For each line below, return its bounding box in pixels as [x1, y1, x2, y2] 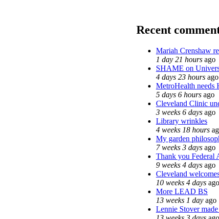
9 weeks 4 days [156, 160, 202, 169]
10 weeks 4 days [156, 178, 206, 187]
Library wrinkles [156, 116, 207, 125]
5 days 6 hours [156, 90, 201, 99]
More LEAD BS [156, 187, 208, 196]
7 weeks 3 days [156, 143, 202, 152]
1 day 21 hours [156, 55, 202, 64]
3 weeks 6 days [156, 108, 202, 116]
